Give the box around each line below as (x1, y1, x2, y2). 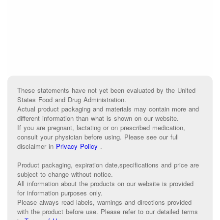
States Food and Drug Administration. (17, 95, 126, 105)
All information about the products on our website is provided (17, 179, 193, 189)
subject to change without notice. (17, 169, 113, 179)
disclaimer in (17, 141, 56, 151)
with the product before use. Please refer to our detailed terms (17, 207, 198, 217)
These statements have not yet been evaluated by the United (17, 85, 195, 95)
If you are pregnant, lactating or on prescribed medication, (17, 123, 185, 133)
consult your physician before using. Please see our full (17, 132, 179, 142)
